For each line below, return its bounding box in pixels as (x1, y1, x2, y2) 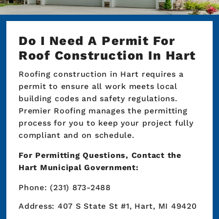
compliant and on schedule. (19, 131, 134, 140)
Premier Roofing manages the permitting (19, 106, 188, 116)
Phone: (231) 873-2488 (19, 183, 111, 193)
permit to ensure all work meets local (19, 82, 177, 91)
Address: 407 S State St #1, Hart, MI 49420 (19, 201, 197, 211)
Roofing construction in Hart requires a (19, 69, 184, 79)
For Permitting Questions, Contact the (19, 151, 181, 160)
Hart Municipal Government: (19, 163, 139, 173)
